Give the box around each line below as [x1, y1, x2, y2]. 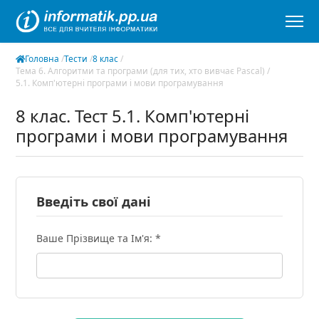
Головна [25, 53, 60, 64]
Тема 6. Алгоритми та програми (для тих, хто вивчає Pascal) [16, 65, 268, 76]
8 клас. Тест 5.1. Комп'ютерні [16, 105, 250, 127]
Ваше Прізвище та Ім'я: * [36, 231, 162, 245]
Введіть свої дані [36, 193, 152, 210]
